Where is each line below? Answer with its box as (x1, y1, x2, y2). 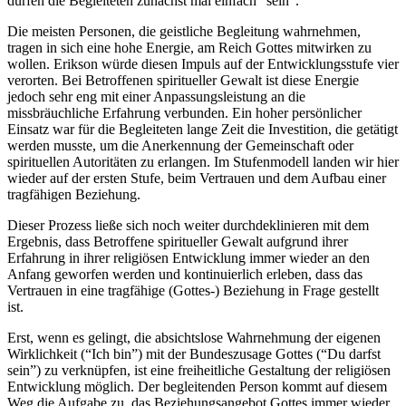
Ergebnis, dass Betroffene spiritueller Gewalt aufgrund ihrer (7, 233, 348, 249)
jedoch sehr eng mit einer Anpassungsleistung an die (7, 88, 305, 104)
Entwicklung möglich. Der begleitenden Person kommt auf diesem (7, 378, 387, 394)
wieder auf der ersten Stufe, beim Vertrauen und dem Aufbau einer (7, 169, 386, 186)
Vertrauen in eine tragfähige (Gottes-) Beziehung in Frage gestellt (7, 282, 379, 298)
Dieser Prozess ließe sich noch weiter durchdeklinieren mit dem (7, 217, 369, 233)
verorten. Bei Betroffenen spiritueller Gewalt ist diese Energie (7, 72, 359, 88)
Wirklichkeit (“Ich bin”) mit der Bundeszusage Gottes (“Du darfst (7, 345, 381, 362)
